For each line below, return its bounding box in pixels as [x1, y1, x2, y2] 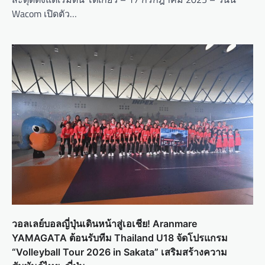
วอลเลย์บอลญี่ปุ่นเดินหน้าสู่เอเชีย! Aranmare [12, 217, 198, 230]
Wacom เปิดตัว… [12, 6, 77, 21]
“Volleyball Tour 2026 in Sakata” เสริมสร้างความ [12, 245, 227, 258]
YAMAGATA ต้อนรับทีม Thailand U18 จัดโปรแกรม [12, 231, 228, 244]
